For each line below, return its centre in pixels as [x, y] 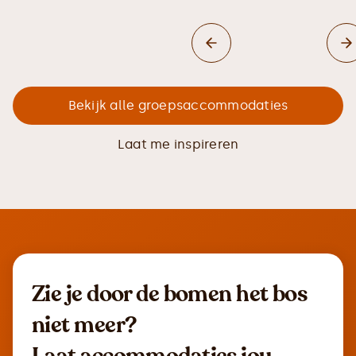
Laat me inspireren [178, 144]
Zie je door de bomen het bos [170, 294]
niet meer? [84, 325]
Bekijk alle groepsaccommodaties [178, 105]
